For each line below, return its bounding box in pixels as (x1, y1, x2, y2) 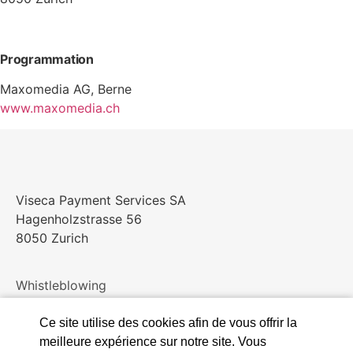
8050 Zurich (16, 229, 88, 246)
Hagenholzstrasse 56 (16, 210, 142, 227)
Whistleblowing (16, 277, 106, 293)
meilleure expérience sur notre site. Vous (39, 335, 266, 348)
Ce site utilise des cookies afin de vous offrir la (39, 316, 297, 329)
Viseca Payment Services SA (16, 191, 186, 208)
